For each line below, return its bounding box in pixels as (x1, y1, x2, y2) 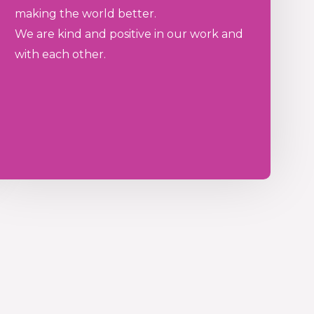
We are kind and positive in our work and (14, 27, 243, 41)
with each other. (14, 48, 106, 62)
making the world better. (14, 7, 156, 21)
